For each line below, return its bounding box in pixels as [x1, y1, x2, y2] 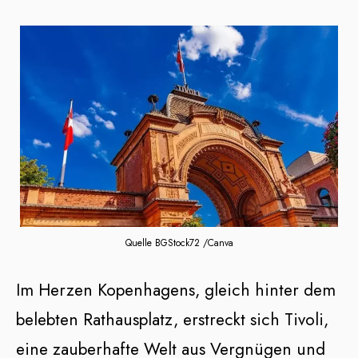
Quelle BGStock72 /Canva [125, 235, 233, 250]
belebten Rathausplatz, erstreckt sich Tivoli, [16, 307, 328, 332]
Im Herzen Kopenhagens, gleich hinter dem [16, 277, 336, 302]
